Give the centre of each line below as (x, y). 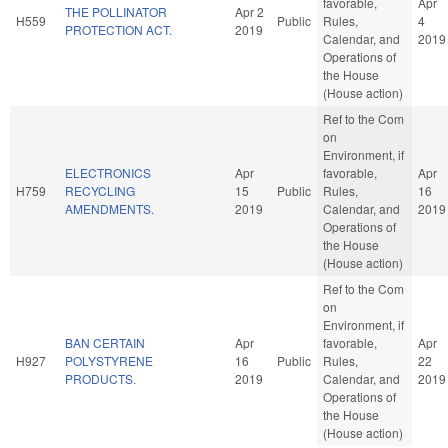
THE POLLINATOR (116, 11)
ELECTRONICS (108, 172)
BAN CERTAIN (105, 342)
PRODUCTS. (100, 378)
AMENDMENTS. (109, 208)
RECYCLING (100, 190)
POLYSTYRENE (109, 360)
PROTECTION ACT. (118, 29)
